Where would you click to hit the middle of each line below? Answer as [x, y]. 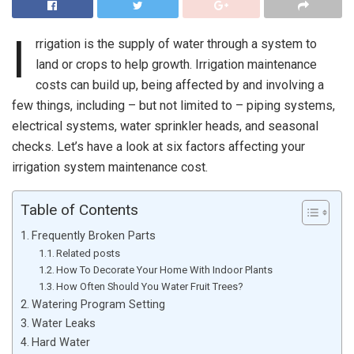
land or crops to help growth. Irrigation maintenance [176, 64]
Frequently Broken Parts [93, 235]
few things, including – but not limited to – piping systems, [173, 105]
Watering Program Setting [98, 304]
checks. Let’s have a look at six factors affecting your [158, 146]
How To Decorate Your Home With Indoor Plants [165, 269]
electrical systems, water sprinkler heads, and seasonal [165, 126]
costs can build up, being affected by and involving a [179, 85]
